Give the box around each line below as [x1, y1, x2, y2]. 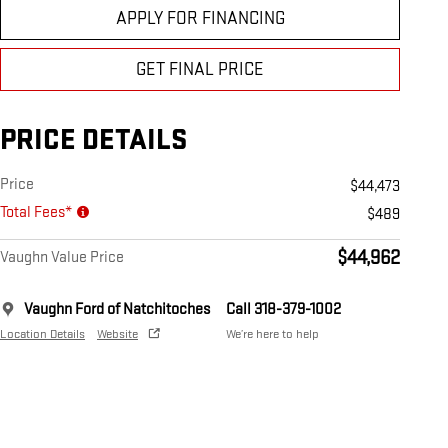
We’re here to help [226, 326, 319, 343]
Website [97, 326, 138, 343]
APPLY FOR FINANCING [115, 8, 285, 30]
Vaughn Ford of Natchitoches [24, 300, 210, 320]
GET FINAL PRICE [136, 59, 264, 81]
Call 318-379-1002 [226, 300, 341, 320]
